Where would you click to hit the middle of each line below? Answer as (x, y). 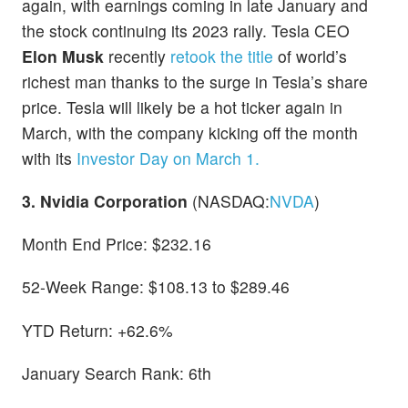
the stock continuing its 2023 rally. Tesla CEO (186, 30)
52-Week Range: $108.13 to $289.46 (156, 287)
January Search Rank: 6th (117, 372)
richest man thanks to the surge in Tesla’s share (195, 81)
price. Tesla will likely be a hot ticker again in (182, 107)
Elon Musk (63, 56)
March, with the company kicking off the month (190, 132)
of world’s (312, 56)
